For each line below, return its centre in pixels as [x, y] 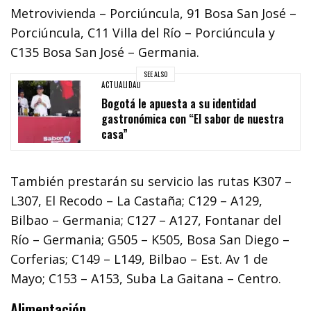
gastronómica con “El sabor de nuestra [193, 119]
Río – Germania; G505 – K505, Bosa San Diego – [150, 239]
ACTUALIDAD [121, 85]
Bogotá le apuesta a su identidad [179, 104]
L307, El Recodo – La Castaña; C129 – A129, [137, 200]
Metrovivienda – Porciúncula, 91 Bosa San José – [154, 13]
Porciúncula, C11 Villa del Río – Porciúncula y [143, 32]
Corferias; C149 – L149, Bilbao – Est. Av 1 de [140, 259]
